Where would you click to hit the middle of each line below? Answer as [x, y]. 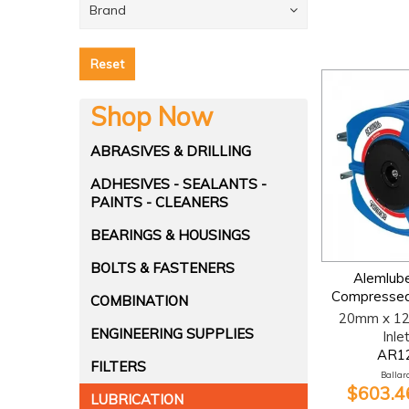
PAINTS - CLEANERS [159, 202]
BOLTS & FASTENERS [163, 268]
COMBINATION [139, 301]
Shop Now [152, 116]
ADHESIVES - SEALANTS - [178, 184]
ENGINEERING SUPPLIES [172, 334]
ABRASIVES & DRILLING [171, 151]
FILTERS [118, 367]
